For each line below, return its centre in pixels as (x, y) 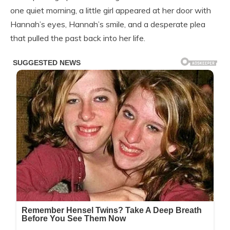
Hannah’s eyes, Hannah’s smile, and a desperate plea (108, 24)
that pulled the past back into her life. (78, 38)
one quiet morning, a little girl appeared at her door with (111, 11)
